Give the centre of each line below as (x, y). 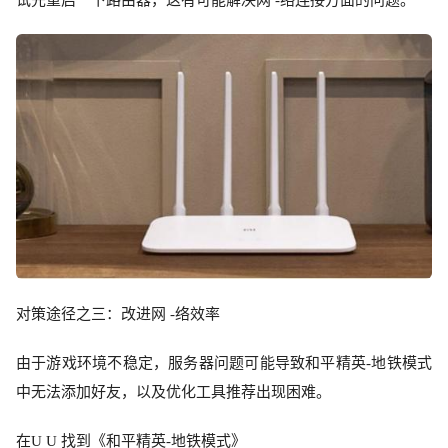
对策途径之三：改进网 (91, 313)
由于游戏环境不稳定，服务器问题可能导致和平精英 (191, 362)
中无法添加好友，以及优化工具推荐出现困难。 (173, 391)
